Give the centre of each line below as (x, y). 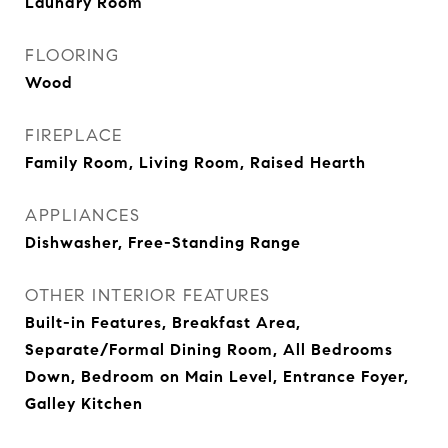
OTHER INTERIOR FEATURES (148, 295)
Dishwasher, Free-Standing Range (163, 242)
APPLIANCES (82, 215)
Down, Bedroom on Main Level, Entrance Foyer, (217, 376)
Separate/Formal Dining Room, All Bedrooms (209, 349)
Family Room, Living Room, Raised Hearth (195, 162)
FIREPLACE (74, 135)
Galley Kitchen (84, 403)
